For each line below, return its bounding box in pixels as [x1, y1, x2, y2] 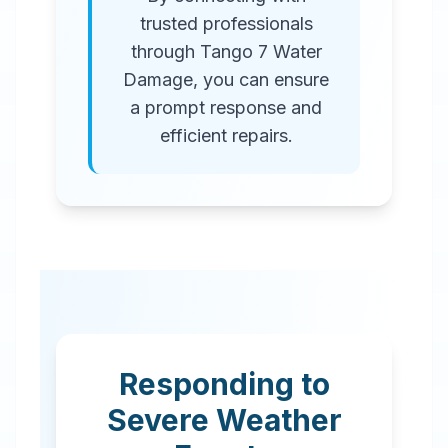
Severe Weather [106, 402, 342, 438]
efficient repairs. [159, 125, 293, 146]
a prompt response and [130, 97, 322, 118]
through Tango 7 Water [130, 41, 322, 62]
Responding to [118, 366, 330, 402]
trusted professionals [139, 13, 313, 34]
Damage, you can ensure [123, 69, 329, 90]
